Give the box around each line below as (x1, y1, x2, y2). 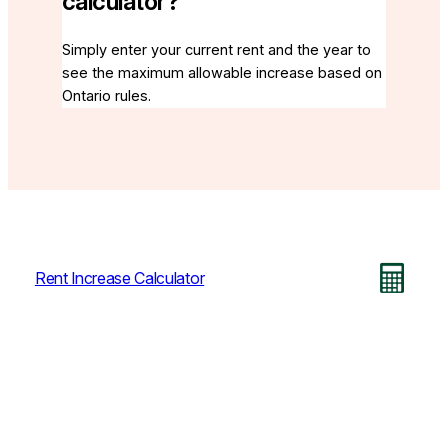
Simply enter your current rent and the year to (61, 41, 371, 60)
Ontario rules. (61, 87, 151, 106)
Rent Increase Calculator (34, 268, 205, 289)
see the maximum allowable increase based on (61, 64, 382, 83)
